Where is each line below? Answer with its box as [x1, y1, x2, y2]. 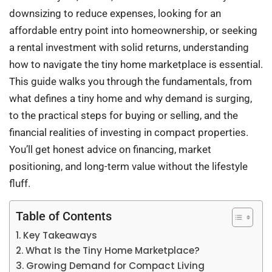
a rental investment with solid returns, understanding [9, 41, 249, 54]
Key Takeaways [23, 229, 98, 242]
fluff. [9, 177, 30, 190]
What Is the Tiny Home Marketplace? [25, 244, 200, 257]
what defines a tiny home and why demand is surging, [9, 92, 252, 105]
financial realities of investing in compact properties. [9, 126, 248, 139]
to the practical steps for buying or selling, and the [9, 109, 238, 122]
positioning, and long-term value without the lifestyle [9, 160, 248, 173]
